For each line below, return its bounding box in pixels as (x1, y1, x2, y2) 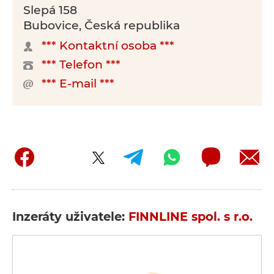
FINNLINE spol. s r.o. (128, 209, 253, 224)
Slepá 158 (23, 3, 77, 17)
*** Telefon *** (42, 57, 120, 72)
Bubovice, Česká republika (23, 18, 180, 32)
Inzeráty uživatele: (12, 209, 128, 224)
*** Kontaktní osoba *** (42, 39, 174, 53)
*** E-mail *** (42, 76, 114, 91)
